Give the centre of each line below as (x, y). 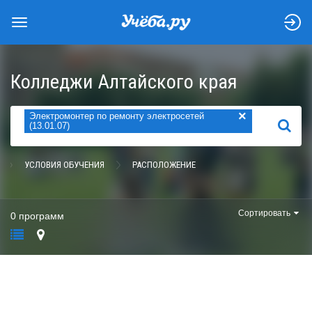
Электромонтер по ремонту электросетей (117, 116)
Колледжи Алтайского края (124, 82)
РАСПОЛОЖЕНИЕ (164, 165)
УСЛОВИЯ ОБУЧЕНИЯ (64, 165)
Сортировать (264, 213)
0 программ (37, 216)
